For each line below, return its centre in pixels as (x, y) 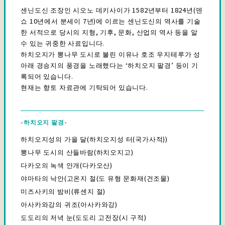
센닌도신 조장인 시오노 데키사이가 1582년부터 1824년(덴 (112, 10)
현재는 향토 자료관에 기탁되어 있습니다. (84, 87)
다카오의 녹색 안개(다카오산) (67, 165)
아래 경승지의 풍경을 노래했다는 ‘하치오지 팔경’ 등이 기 (109, 65)
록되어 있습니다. (47, 76)
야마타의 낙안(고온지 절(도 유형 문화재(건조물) (95, 178)
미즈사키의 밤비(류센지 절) (63, 191)
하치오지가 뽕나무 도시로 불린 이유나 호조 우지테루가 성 (111, 54)
